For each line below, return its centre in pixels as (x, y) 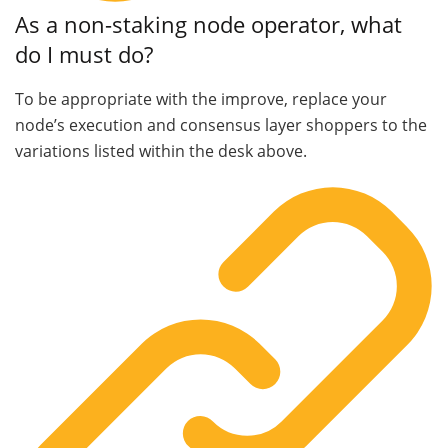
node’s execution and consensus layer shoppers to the (221, 125)
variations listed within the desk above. (161, 151)
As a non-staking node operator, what (208, 25)
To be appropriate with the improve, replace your (201, 99)
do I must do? (84, 55)
